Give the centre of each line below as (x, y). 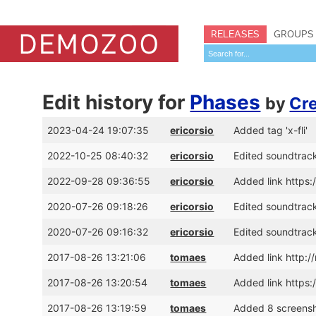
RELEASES (235, 34)
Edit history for (116, 102)
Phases (225, 102)
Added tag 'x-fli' (271, 130)
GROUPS (294, 34)
